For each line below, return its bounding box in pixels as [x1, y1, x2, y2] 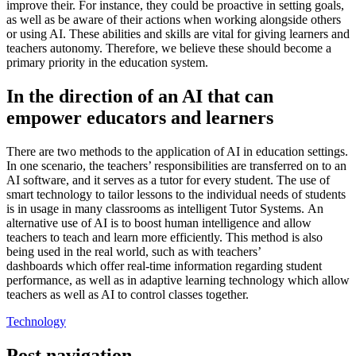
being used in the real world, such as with [6, 245, 217, 259]
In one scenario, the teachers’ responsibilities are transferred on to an [6, 159, 346, 173]
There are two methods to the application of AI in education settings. [6, 145, 348, 159]
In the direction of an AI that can [6, 86, 273, 107]
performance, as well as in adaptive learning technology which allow [6, 273, 350, 288]
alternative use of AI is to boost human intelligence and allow [6, 216, 311, 230]
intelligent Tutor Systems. [177, 202, 304, 216]
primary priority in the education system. [6, 56, 208, 70]
